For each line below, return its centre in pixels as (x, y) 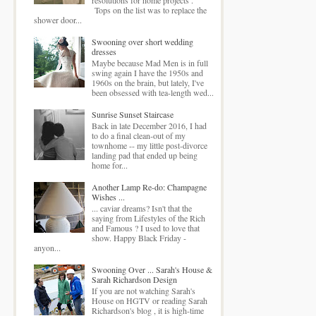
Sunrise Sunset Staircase (132, 114)
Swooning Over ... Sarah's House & (152, 270)
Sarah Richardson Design (134, 280)
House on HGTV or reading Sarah (149, 301)
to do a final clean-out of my (138, 136)
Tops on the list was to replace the (149, 10)
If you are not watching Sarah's (143, 291)
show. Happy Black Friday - (139, 238)
